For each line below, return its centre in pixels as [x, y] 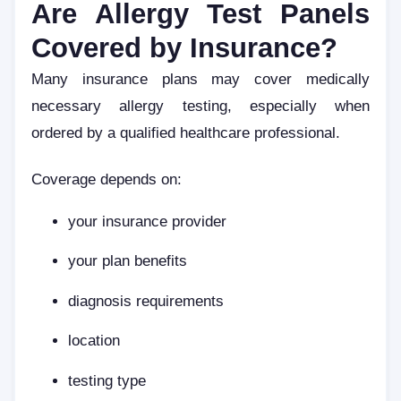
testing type [107, 380]
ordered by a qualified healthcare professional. [186, 133]
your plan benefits [128, 261]
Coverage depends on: [107, 179]
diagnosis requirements [146, 300]
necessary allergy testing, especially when [200, 106]
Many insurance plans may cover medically [200, 79]
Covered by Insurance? [184, 48]
